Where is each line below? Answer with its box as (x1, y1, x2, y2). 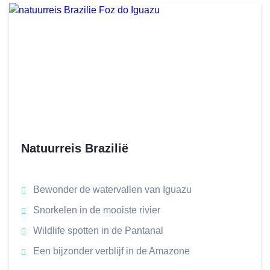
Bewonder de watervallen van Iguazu (33, 184, 192, 195)
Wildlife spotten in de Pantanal (33, 225, 163, 236)
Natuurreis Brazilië (21, 142, 128, 155)
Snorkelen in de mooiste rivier (33, 205, 160, 215)
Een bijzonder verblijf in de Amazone (33, 246, 190, 256)
